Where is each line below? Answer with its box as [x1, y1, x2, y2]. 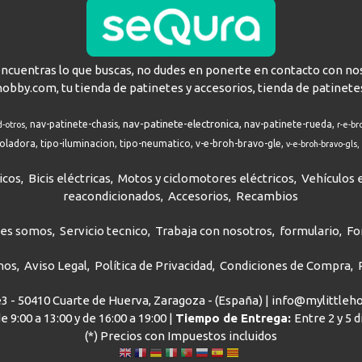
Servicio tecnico [60, 224, 149, 238]
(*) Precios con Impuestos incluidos [84, 329, 277, 343]
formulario [280, 224, 340, 238]
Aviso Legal [23, 259, 87, 272]
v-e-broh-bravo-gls [285, 139, 357, 149]
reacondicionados [63, 189, 162, 203]
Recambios [236, 189, 299, 203]
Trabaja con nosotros [155, 224, 273, 238]
